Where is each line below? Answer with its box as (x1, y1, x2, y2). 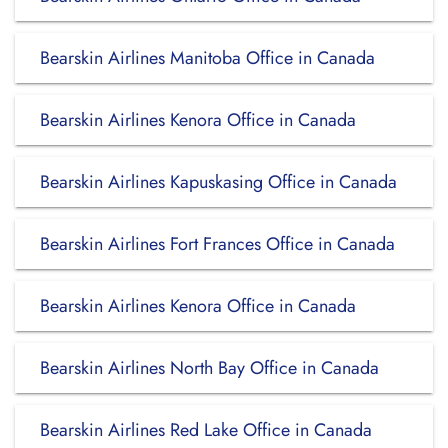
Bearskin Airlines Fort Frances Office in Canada (40, 231, 395, 257)
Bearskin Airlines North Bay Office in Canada (40, 355, 379, 381)
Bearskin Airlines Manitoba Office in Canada (40, 45, 375, 71)
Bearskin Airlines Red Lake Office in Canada (40, 417, 372, 443)
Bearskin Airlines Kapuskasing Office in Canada (40, 169, 397, 195)
